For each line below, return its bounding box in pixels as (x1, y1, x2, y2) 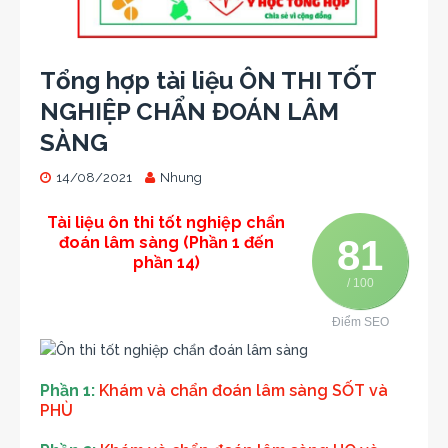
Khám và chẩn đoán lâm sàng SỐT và (99, 381, 388, 401)
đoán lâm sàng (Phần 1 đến (58, 233, 274, 253)
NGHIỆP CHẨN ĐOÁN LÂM (40, 97, 339, 127)
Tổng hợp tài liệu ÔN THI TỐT (40, 66, 376, 96)
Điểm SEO (331, 315, 389, 330)
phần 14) (132, 253, 200, 273)
